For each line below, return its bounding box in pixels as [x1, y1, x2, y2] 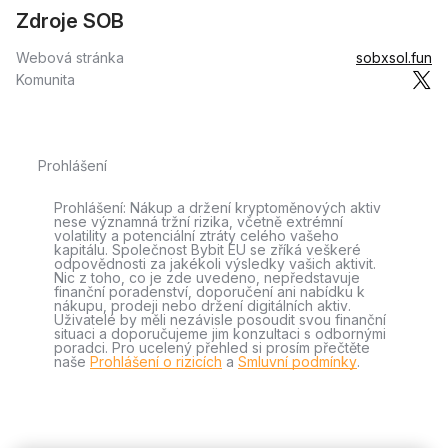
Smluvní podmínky [238, 353, 357, 370]
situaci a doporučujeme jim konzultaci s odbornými [54, 325, 386, 342]
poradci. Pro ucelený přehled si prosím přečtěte [54, 339, 370, 356]
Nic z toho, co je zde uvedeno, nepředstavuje [54, 269, 360, 286]
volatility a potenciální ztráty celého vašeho [54, 227, 339, 244]
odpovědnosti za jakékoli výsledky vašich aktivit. [54, 255, 376, 272]
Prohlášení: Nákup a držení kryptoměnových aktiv [54, 199, 381, 216]
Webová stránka [16, 49, 124, 66]
